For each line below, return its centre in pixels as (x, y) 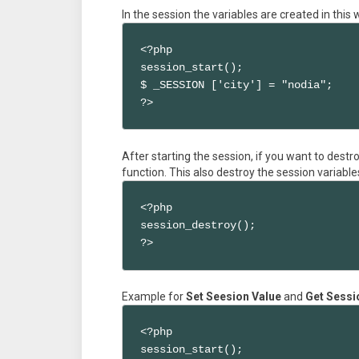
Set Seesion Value (234, 296)
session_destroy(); (198, 226)
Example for (154, 296)
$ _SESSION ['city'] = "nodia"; (237, 85)
